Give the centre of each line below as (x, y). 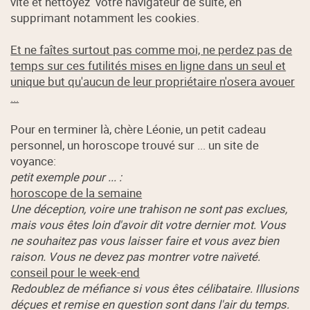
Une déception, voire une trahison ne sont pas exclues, (149, 209)
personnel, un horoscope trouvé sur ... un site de (135, 145)
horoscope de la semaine (76, 193)
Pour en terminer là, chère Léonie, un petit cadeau (138, 129)
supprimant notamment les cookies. (105, 18)
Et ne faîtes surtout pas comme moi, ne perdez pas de (152, 50)
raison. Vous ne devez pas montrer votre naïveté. (136, 257)
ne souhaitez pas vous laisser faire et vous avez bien (145, 241)
